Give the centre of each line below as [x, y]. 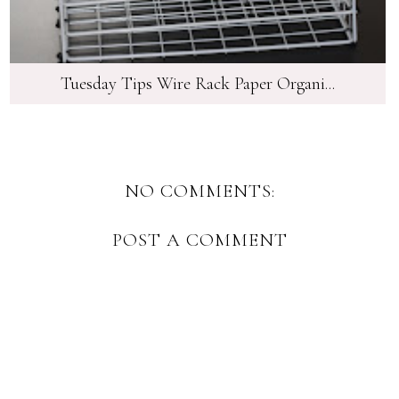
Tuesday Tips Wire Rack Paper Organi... [197, 83]
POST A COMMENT [199, 240]
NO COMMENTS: [199, 191]
